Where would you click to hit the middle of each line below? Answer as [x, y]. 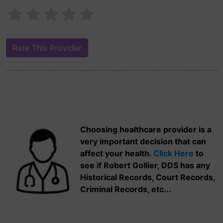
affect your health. [117, 153]
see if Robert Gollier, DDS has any [145, 165]
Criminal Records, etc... [126, 189]
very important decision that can [143, 141]
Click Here [173, 153]
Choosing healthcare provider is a [146, 129]
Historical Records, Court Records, [148, 177]
